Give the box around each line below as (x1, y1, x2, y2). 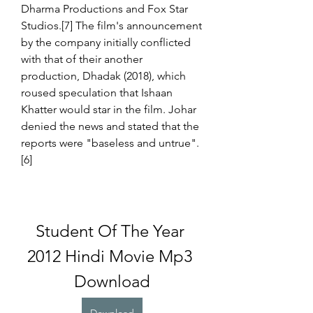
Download (73, 271, 150, 291)
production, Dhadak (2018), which (21, 69, 186, 82)
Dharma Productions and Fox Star (21, 2, 188, 15)
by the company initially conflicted (21, 36, 191, 49)
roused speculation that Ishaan (21, 86, 173, 99)
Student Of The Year (35, 221, 184, 241)
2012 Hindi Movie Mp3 (27, 246, 192, 266)
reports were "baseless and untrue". (21, 136, 199, 150)
